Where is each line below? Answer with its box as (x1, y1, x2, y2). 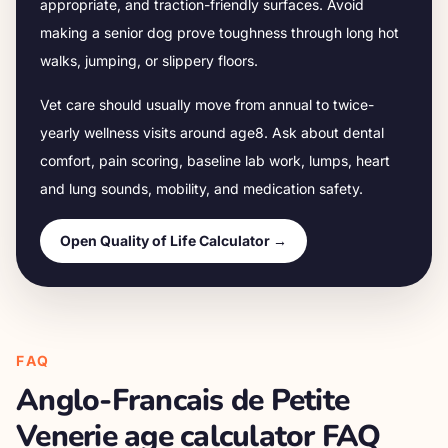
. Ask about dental (264, 124, 384, 141)
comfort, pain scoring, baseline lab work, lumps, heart (40, 152, 390, 169)
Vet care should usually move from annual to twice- (40, 96, 374, 113)
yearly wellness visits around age (40, 124, 255, 141)
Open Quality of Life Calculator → (60, 232, 287, 249)
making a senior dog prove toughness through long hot (40, 24, 399, 41)
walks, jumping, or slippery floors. (40, 52, 258, 69)
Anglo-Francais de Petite (16, 380, 349, 421)
